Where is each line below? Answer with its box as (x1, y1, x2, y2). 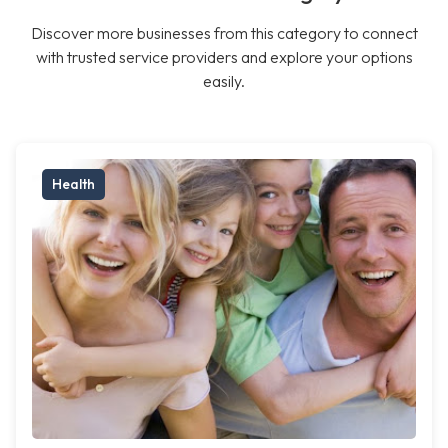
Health (52, 175, 95, 194)
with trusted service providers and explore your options (35, 47, 413, 68)
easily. (203, 71, 245, 92)
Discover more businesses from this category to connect (30, 23, 418, 44)
